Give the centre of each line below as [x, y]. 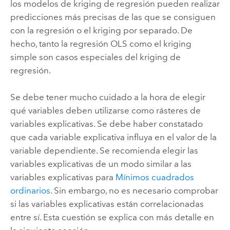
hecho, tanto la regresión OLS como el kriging [101, 43]
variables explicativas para [63, 177]
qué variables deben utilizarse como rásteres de [105, 111]
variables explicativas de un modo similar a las [101, 164]
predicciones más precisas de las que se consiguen [113, 17]
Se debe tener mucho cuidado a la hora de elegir [108, 97]
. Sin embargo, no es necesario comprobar [134, 191]
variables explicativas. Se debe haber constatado [106, 124]
